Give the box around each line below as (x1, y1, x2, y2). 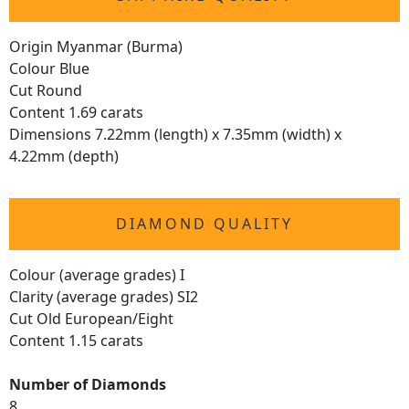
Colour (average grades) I (9, 265, 184, 286)
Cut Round (9, 80, 82, 101)
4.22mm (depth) (9, 146, 119, 167)
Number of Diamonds (9, 374, 166, 395)
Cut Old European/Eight (9, 309, 173, 330)
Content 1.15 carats (9, 330, 143, 351)
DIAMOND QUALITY (116, 214, 293, 235)
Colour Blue (9, 58, 89, 79)
